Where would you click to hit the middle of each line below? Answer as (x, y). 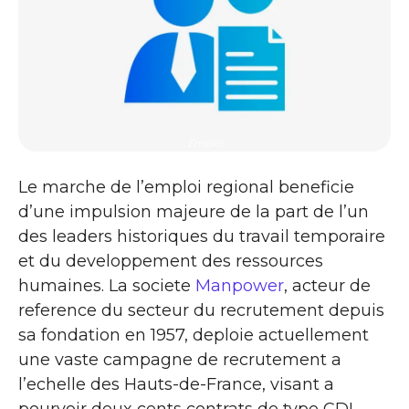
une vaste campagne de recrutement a (180, 360)
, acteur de (327, 286)
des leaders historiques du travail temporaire (202, 236)
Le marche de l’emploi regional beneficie (186, 187)
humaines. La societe (107, 286)
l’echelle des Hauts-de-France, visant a (176, 384)
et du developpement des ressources (171, 261)
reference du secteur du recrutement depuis (201, 310)
